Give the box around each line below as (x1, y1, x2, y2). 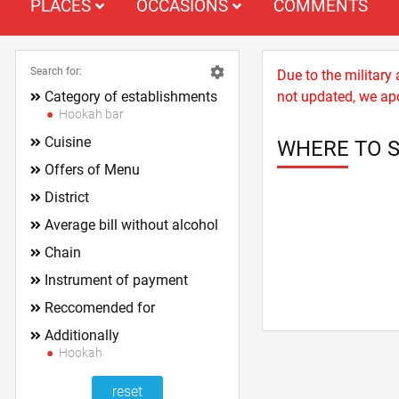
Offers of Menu (45, 161, 141, 178)
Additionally (45, 327, 120, 344)
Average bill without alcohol (45, 216, 219, 233)
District (45, 189, 90, 206)
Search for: (30, 65, 83, 77)
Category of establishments (45, 88, 218, 105)
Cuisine (45, 134, 92, 151)
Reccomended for (45, 299, 156, 316)
